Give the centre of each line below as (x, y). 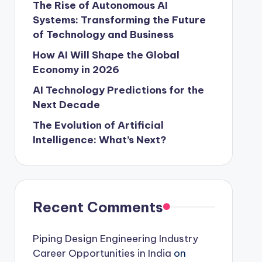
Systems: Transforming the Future (119, 20)
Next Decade (66, 104)
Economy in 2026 (76, 69)
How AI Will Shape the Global (106, 55)
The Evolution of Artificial (98, 125)
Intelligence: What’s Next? (99, 139)
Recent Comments (98, 207)
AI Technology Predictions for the (118, 90)
